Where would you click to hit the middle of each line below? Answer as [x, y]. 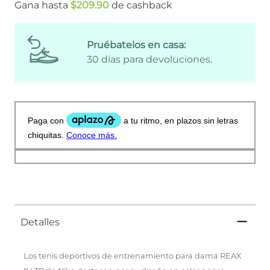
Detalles [40, 222]
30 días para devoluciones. [149, 60]
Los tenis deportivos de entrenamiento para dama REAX [132, 256]
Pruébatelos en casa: [136, 45]
